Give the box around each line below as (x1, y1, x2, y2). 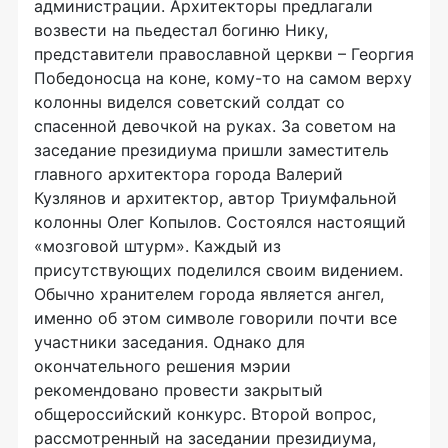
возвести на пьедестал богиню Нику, (34, 20, 328, 40)
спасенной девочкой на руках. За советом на (34, 116, 396, 136)
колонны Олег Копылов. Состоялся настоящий (34, 212, 406, 232)
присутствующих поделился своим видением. (34, 260, 403, 280)
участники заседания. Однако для (34, 332, 305, 352)
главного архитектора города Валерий (34, 164, 343, 184)
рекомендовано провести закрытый (34, 380, 323, 400)
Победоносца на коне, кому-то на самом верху (34, 68, 412, 88)
